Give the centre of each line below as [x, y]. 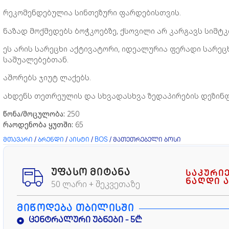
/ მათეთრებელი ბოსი [144, 140]
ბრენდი [51, 140]
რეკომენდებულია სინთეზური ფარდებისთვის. [92, 13]
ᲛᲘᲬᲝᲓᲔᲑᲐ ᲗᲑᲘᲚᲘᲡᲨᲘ [76, 209]
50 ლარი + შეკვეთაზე [96, 184]
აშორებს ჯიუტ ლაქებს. [47, 78]
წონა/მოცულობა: [34, 114]
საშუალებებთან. [36, 60]
